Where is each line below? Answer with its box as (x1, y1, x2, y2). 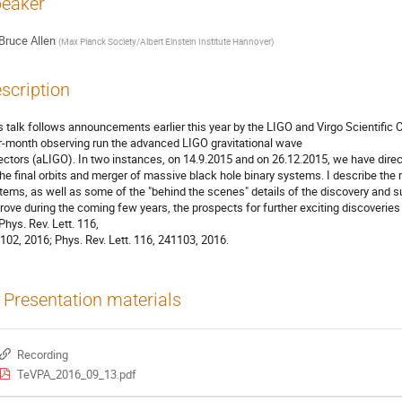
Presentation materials (4, 289, 181, 310)
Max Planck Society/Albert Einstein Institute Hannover (60, 35, 271, 48)
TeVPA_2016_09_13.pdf (16, 366, 136, 383)
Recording (16, 346, 68, 363)
